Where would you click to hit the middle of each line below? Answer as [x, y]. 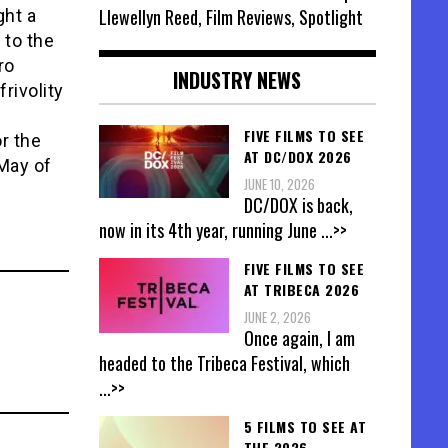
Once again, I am [299, 338]
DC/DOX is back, [298, 204]
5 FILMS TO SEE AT [304, 427]
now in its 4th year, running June [209, 229]
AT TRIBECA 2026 [301, 289]
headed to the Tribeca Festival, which [224, 363]
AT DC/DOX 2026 [297, 156]
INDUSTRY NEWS [237, 79]
